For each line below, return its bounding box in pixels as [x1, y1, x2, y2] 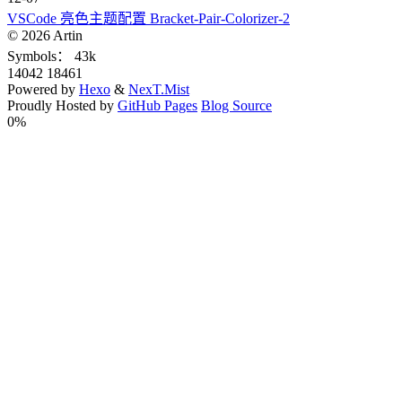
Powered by [7, 81, 79, 97]
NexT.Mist [128, 81, 189, 97]
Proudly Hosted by [7, 97, 118, 113]
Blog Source [201, 97, 272, 113]
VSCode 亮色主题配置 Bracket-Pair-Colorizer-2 [7, 10, 290, 26]
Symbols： [7, 48, 71, 64]
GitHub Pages [118, 97, 197, 113]
